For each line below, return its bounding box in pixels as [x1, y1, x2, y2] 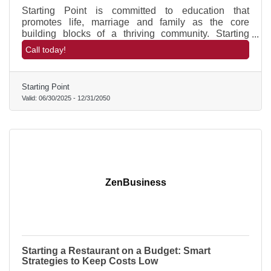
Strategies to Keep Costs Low [22, 256, 158, 267]
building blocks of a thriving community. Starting [22, 28, 249, 39]
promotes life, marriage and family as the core [22, 17, 249, 28]
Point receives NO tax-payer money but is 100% [22, 40, 249, 51]
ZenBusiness [105, 177, 166, 188]
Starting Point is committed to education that [22, 5, 249, 16]
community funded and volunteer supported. [22, 51, 209, 62]
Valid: [22, 94, 39, 102]
